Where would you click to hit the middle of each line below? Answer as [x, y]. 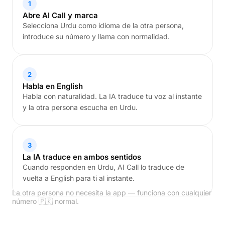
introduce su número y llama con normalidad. [96, 36]
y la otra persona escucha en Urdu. [80, 107]
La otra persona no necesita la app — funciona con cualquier [112, 193]
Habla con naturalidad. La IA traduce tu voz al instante [112, 96]
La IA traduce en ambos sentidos [82, 157]
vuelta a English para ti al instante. [79, 178]
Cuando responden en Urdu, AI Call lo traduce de [103, 167]
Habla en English [53, 86]
